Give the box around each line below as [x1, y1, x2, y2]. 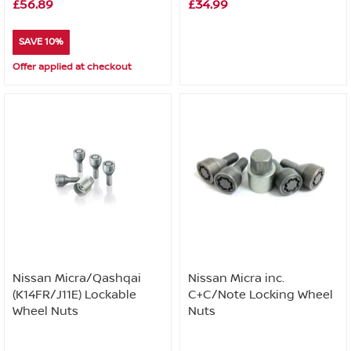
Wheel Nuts [13, 304, 78, 318]
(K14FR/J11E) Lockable [13, 288, 136, 302]
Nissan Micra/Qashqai [13, 271, 141, 285]
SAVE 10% [19, 36, 63, 48]
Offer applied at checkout [13, 61, 132, 73]
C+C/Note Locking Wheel [188, 288, 333, 302]
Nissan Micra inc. [188, 271, 284, 285]
